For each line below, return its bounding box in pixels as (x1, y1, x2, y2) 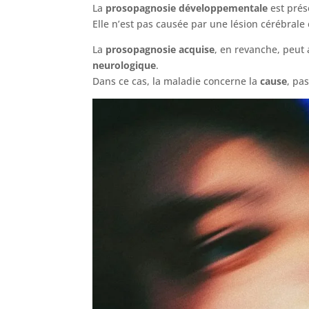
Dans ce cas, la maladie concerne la (92, 74, 261, 88)
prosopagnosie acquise (106, 42, 215, 56)
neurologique (92, 58, 157, 72)
